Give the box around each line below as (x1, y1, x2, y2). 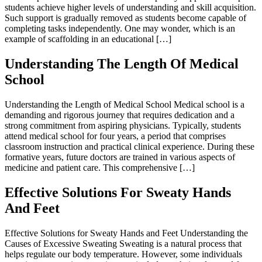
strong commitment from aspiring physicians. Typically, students (5, 120, 241, 131)
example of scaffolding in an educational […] (5, 34, 171, 44)
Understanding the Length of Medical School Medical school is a (5, 99, 244, 110)
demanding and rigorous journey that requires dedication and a (5, 110, 235, 120)
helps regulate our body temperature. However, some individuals (5, 249, 242, 259)
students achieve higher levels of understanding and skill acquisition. (5, 2, 256, 13)
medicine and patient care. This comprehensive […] (5, 163, 195, 173)
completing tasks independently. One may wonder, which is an (5, 23, 235, 34)
